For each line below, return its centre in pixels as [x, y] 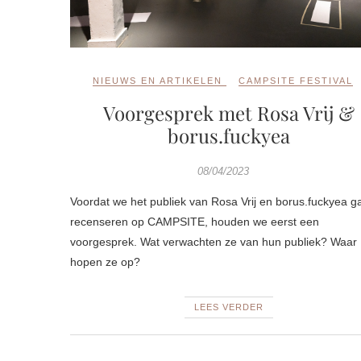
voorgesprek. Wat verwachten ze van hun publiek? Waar [214, 241]
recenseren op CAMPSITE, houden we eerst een [195, 221]
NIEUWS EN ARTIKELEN [158, 80]
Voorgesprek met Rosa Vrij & [229, 112]
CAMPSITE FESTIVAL [296, 80]
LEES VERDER [229, 307]
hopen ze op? [105, 261]
